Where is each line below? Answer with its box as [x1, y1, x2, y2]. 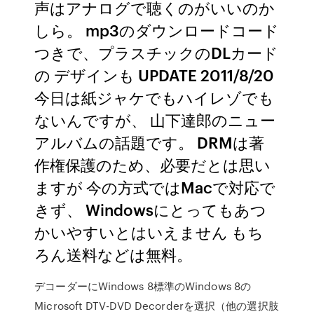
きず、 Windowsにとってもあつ [34, 198, 267, 220]
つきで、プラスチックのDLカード [34, 41, 279, 63]
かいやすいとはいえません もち [34, 221, 264, 243]
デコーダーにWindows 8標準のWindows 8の [34, 278, 252, 294]
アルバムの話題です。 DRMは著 [34, 131, 265, 153]
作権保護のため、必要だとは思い [34, 153, 271, 175]
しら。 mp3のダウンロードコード [34, 19, 280, 41]
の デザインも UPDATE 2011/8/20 [34, 64, 275, 86]
